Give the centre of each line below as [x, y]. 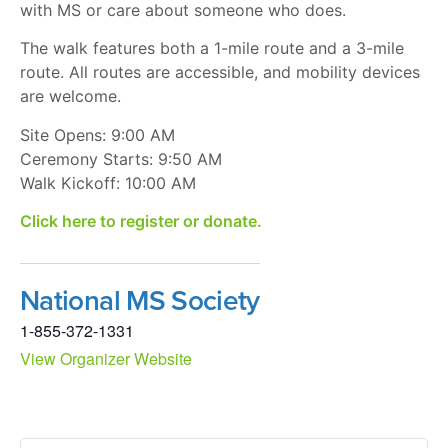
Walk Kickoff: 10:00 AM [108, 182]
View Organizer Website [106, 359]
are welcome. [70, 96]
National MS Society [140, 300]
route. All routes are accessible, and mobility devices [220, 72]
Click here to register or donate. [141, 221]
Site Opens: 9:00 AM [97, 134]
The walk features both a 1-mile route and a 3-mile [212, 48]
